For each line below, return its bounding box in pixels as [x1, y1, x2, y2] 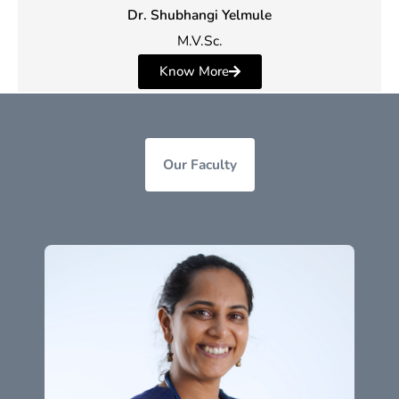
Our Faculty [162, 154, 237, 174]
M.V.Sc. [176, 30, 223, 50]
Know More [159, 61, 229, 80]
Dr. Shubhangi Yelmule [127, 4, 272, 24]
